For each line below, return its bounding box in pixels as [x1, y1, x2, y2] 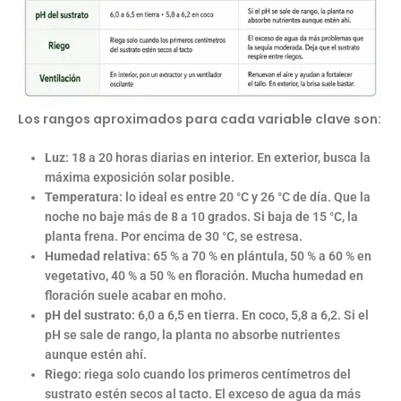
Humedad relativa [44, 248, 147, 263]
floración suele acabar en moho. [44, 287, 226, 303]
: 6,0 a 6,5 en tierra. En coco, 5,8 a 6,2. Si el [131, 307, 369, 322]
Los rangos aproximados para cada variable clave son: [18, 110, 381, 129]
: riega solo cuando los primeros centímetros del [77, 366, 351, 381]
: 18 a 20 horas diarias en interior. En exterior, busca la [64, 149, 371, 165]
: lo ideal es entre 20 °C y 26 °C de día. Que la [118, 189, 371, 204]
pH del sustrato [44, 307, 132, 322]
